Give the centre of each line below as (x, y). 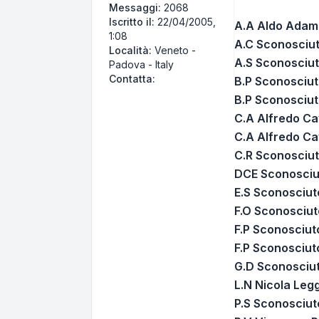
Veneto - (174, 50)
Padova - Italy (141, 64)
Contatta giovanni (197, 78)
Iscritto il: (132, 21)
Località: (130, 50)
